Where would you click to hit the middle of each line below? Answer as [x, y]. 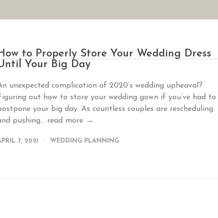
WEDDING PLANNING [85, 141]
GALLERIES [161, 40]
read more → [70, 121]
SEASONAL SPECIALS [103, 40]
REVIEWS [200, 40]
